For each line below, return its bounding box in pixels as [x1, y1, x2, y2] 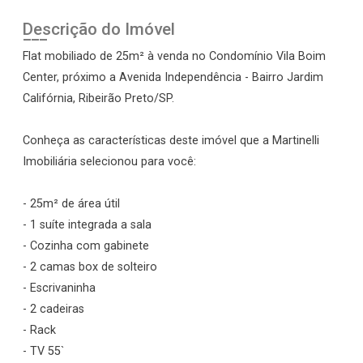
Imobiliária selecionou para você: [23, 155, 196, 169]
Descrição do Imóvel [23, 19, 175, 39]
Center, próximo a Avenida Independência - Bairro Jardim [23, 70, 323, 84]
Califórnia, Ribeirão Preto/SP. [23, 92, 174, 105]
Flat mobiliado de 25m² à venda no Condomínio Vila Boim [23, 49, 326, 63]
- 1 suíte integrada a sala [23, 218, 152, 232]
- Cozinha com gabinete [23, 239, 149, 253]
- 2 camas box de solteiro [23, 260, 157, 274]
